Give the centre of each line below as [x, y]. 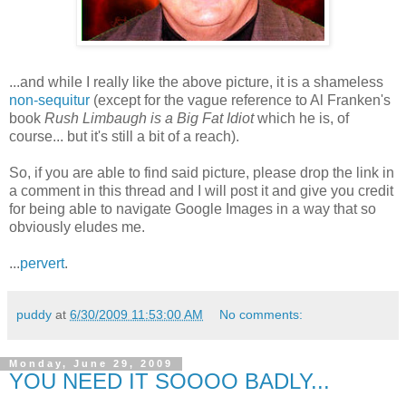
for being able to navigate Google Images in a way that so [193, 209]
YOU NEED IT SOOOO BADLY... [169, 382]
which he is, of [301, 119]
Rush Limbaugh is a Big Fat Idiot [149, 119]
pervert [42, 264]
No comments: [261, 315]
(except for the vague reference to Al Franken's [240, 101]
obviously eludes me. [77, 227]
